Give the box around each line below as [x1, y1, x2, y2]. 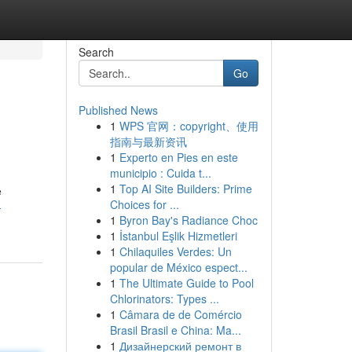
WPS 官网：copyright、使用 [119, 118, 258, 134]
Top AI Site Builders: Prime [119, 181, 252, 196]
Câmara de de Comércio [119, 306, 242, 322]
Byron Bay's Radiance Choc [119, 212, 258, 228]
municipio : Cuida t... [109, 165, 211, 181]
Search [78, 44, 114, 60]
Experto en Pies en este [119, 149, 238, 165]
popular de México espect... [109, 259, 247, 275]
